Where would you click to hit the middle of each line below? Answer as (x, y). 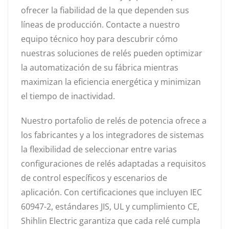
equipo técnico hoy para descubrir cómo (99, 39)
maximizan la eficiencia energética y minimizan (111, 82)
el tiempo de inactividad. (68, 96)
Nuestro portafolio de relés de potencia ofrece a (114, 120)
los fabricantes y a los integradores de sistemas (112, 135)
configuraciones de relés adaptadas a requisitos (113, 163)
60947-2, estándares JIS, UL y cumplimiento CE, (110, 206)
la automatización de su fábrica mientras (100, 67)
